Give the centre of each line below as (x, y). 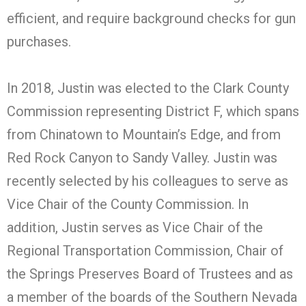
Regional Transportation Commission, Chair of (145, 250)
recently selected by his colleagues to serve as (148, 181)
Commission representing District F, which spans (153, 111)
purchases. (39, 41)
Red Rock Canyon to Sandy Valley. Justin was (142, 157)
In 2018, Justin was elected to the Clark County (148, 88)
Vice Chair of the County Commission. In (128, 204)
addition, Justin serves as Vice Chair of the (135, 227)
